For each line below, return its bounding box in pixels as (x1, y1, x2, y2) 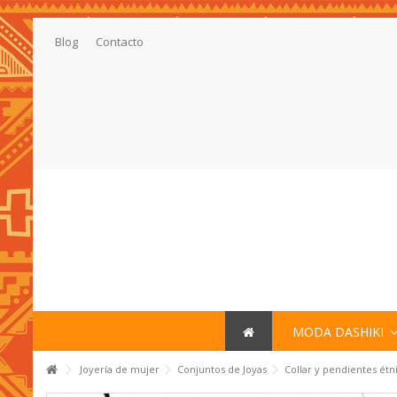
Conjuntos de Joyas (177, 362, 267, 376)
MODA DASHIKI (292, 323, 387, 340)
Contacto (96, 34, 144, 50)
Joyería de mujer (80, 362, 160, 376)
